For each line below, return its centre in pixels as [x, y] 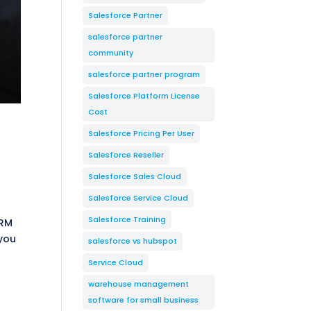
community [111, 53]
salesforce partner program [144, 74]
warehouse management [139, 284]
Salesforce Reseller [126, 155]
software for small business [144, 300]
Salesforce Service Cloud [138, 198]
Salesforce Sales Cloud [135, 176]
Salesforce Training [127, 219]
